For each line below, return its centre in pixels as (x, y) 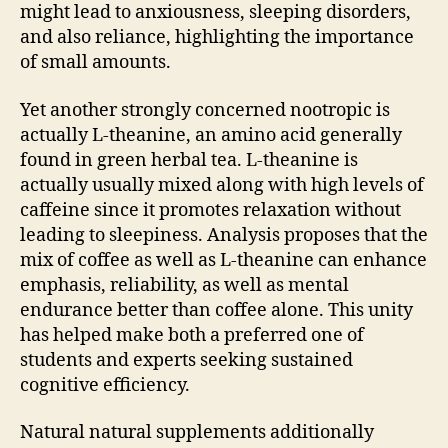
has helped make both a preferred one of (192, 335)
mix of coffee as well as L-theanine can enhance (223, 260)
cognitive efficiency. (105, 385)
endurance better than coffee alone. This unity (216, 310)
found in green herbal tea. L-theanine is (189, 160)
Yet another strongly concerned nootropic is (205, 110)
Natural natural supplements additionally (197, 432)
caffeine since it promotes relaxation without (210, 210)
